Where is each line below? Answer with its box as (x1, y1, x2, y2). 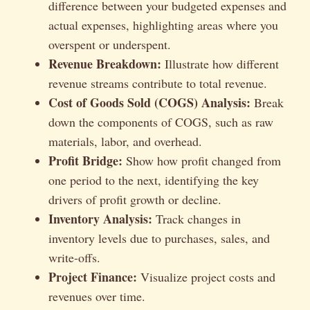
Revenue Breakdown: (48, 54, 161, 73)
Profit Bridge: (48, 151, 122, 170)
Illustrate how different (161, 55, 279, 72)
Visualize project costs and (137, 268, 275, 285)
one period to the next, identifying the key (48, 171, 259, 188)
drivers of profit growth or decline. (48, 190, 221, 208)
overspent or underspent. (48, 35, 171, 53)
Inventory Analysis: (48, 209, 152, 228)
